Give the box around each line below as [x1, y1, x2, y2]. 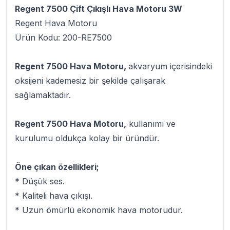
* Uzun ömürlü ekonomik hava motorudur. [15, 205, 183, 215]
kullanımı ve [126, 119, 176, 129]
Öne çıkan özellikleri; [15, 162, 99, 172]
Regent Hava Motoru [15, 18, 97, 28]
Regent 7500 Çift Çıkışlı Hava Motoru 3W [15, 4, 182, 14]
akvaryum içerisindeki [128, 61, 212, 71]
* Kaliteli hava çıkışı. [15, 190, 92, 201]
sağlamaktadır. [15, 90, 71, 100]
